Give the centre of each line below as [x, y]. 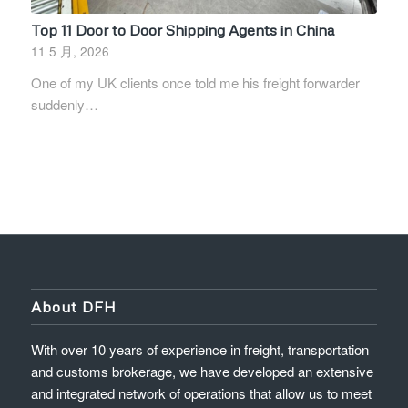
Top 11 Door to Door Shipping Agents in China [182, 29]
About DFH [73, 306]
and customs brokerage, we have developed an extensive [202, 371]
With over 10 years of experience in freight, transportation [199, 349]
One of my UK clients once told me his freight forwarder [195, 82]
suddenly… [64, 104]
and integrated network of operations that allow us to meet [201, 393]
